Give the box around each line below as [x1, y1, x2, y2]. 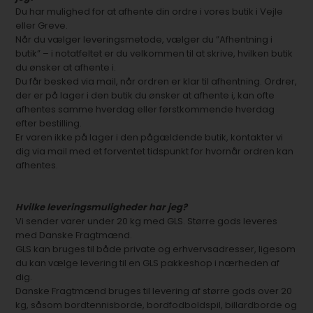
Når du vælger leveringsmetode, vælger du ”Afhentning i [15, 33, 273, 46]
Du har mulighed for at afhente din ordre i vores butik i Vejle [15, 5, 284, 18]
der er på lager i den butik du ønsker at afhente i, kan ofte [15, 89, 275, 102]
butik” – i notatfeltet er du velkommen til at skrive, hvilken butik [15, 47, 293, 60]
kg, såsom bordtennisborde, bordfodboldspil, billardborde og [15, 298, 298, 312]
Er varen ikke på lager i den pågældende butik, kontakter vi [15, 131, 284, 144]
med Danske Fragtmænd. [15, 228, 133, 242]
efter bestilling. [15, 117, 82, 130]
